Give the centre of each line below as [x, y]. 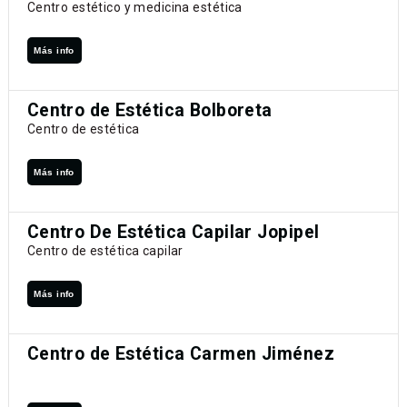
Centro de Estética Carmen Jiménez [180, 354]
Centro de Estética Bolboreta [149, 110]
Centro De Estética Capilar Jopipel [173, 233]
